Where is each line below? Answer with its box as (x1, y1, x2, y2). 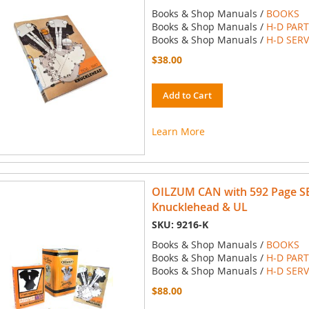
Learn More (151, 125, 205, 139)
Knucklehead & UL (151, 199, 248, 215)
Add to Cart (162, 89, 212, 102)
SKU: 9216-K (151, 218, 208, 232)
